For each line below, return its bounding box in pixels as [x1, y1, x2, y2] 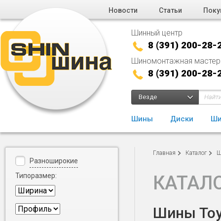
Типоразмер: [15, 172, 57, 180]
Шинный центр [131, 28, 183, 37]
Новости [109, 6, 138, 14]
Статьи [159, 6, 182, 14]
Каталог [185, 149, 207, 156]
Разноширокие [30, 157, 78, 165]
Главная [153, 149, 176, 156]
